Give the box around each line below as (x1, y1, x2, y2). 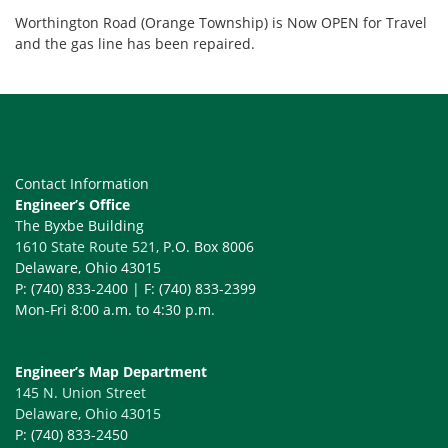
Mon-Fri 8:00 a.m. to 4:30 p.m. (15, 300, 215, 319)
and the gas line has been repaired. (15, 34, 255, 53)
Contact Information (15, 174, 149, 193)
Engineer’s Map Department (15, 362, 207, 381)
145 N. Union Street (15, 383, 146, 402)
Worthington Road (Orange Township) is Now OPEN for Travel (15, 13, 427, 32)
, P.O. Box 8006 (156, 237, 254, 256)
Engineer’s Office (15, 195, 130, 214)
